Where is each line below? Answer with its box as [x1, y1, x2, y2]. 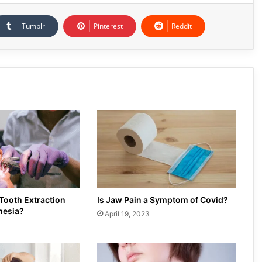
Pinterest [94, 20, 123, 31]
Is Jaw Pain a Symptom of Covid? [96, 194, 228, 205]
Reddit [171, 20, 192, 31]
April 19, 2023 [104, 209, 150, 218]
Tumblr [22, 20, 45, 31]
